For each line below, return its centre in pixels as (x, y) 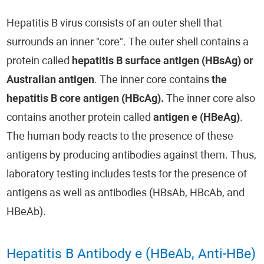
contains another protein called (80, 118)
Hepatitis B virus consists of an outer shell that (115, 24)
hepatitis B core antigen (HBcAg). (85, 99)
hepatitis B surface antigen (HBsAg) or (163, 62)
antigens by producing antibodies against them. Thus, (132, 156)
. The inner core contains (153, 80)
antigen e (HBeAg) (197, 118)
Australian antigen (51, 80)
